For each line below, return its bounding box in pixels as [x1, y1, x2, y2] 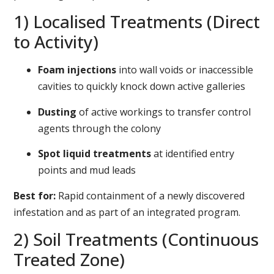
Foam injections [38, 63, 117, 77]
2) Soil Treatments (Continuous [13, 228, 259, 251]
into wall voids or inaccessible [116, 63, 254, 77]
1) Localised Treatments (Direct [13, 10, 261, 34]
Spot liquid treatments [38, 147, 152, 161]
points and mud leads [38, 163, 136, 177]
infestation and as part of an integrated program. [13, 205, 241, 219]
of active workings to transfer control [76, 105, 251, 119]
